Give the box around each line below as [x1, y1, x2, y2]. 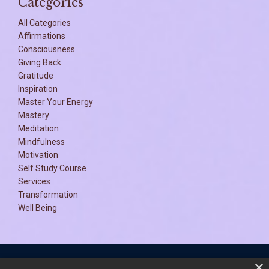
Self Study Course [18, 163, 86, 173]
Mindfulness [18, 136, 65, 147]
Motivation [18, 150, 58, 160]
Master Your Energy [18, 97, 93, 107]
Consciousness [18, 44, 75, 54]
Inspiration [18, 83, 58, 94]
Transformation [18, 189, 78, 199]
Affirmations [18, 31, 65, 41]
